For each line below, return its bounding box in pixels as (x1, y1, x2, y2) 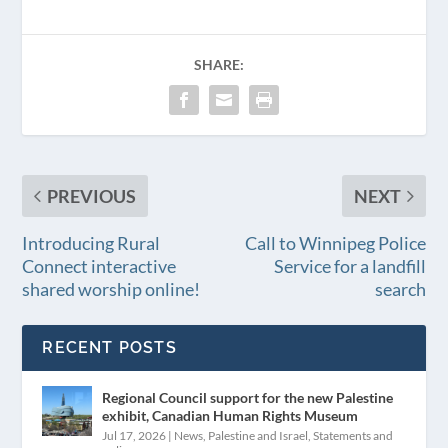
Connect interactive (22, 254, 177, 277)
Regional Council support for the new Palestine (102, 388, 394, 406)
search (374, 277, 426, 300)
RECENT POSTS (42, 337, 177, 357)
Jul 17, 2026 (102, 427, 167, 443)
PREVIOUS (47, 184, 137, 207)
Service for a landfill (273, 254, 426, 277)
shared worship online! (22, 277, 201, 300)
